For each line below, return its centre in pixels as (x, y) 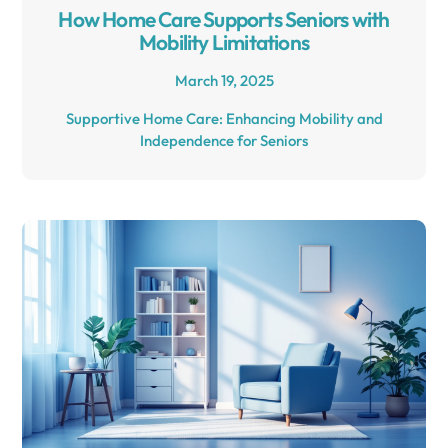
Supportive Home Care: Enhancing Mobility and (224, 119)
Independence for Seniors (224, 141)
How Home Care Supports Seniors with (224, 19)
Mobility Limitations (224, 42)
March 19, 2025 (224, 81)
